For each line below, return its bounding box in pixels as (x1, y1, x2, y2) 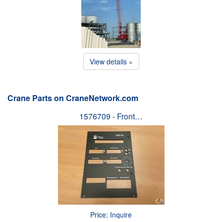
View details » (89, 56, 133, 66)
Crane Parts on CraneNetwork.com (7, 92, 138, 104)
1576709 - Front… (79, 110, 143, 122)
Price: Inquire (90, 209, 132, 220)
